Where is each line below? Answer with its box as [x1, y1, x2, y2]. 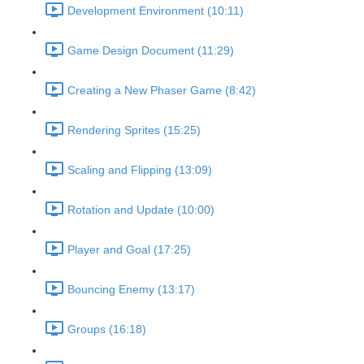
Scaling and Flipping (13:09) [67, 163, 212, 177]
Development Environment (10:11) [67, 4, 244, 18]
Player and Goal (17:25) [67, 243, 191, 257]
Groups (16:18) [67, 323, 146, 336]
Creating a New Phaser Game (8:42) [67, 84, 256, 97]
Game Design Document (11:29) [67, 44, 234, 58]
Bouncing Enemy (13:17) [67, 283, 195, 297]
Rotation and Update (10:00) [67, 203, 214, 217]
